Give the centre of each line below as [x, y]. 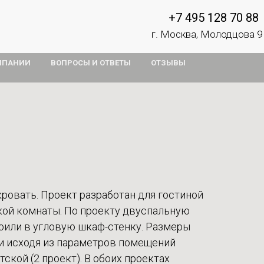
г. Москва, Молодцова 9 [207, 34]
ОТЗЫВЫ [168, 63]
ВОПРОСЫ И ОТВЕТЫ [90, 63]
